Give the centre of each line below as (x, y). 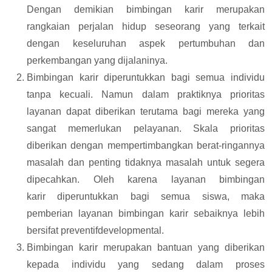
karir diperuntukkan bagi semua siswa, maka (146, 196)
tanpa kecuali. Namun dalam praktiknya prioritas (146, 94)
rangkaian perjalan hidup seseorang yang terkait (146, 26)
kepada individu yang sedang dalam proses (146, 264)
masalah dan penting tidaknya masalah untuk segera (146, 162)
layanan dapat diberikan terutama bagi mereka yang (146, 111)
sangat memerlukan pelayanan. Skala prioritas (146, 128)
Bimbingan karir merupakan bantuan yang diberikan (146, 247)
